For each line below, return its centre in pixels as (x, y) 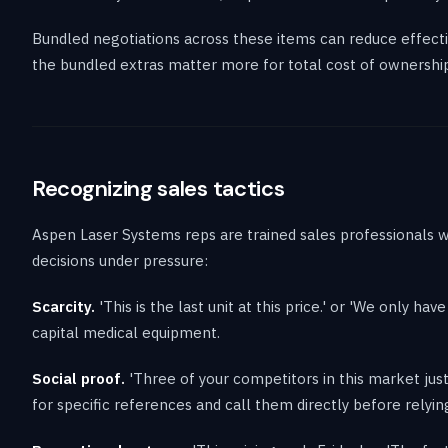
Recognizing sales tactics (158, 188)
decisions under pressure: (120, 260)
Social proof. (78, 378)
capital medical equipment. (126, 332)
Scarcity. (63, 306)
